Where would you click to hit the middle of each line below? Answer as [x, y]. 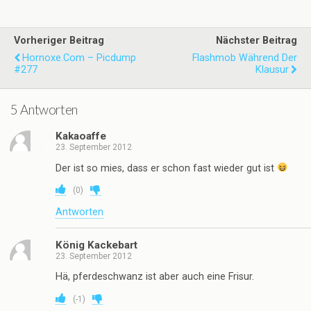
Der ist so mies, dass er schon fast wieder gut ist [166, 168]
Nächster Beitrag [257, 41]
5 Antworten [44, 109]
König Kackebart [96, 245]
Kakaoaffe [81, 136]
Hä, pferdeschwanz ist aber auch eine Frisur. [155, 277]
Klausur [272, 70]
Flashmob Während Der [245, 58]
